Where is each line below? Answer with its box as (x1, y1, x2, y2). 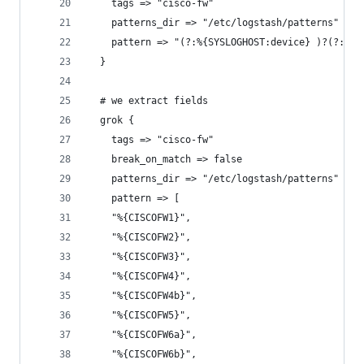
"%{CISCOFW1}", (89, 212, 191, 223)
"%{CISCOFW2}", (89, 232, 191, 243)
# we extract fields (89, 95, 208, 106)
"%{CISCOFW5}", (89, 310, 191, 321)
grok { (89, 115, 134, 126)
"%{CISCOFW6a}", (89, 329, 197, 340)
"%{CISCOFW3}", (89, 251, 191, 262)
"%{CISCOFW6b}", (89, 349, 197, 360)
